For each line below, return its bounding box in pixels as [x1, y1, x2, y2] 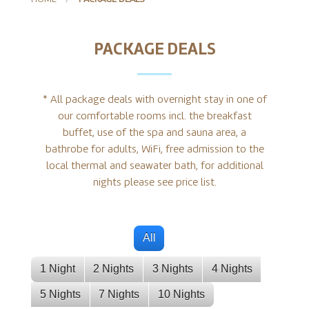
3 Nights [152, 263, 193, 275]
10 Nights [157, 288, 205, 300]
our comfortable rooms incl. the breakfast [57, 111, 252, 122]
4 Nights [211, 263, 252, 275]
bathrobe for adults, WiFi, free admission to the [45, 144, 264, 155]
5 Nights [39, 288, 81, 300]
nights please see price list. [92, 177, 217, 188]
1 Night [39, 263, 75, 275]
